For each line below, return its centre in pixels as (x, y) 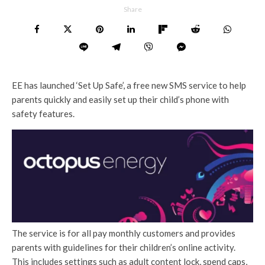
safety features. (43, 113)
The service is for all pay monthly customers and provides (124, 233)
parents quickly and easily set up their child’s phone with (120, 99)
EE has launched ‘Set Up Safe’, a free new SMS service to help (129, 85)
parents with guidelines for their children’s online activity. (124, 248)
